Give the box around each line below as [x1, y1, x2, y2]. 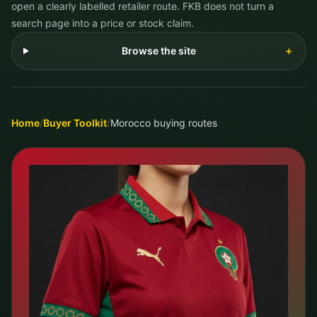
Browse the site [121, 45, 196, 57]
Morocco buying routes [110, 117, 217, 129]
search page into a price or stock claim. [11, 17, 194, 29]
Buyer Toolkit [43, 117, 107, 129]
